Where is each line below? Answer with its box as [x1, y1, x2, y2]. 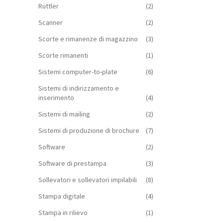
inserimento [38, 93, 74, 102]
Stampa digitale [38, 191, 85, 201]
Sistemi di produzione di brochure [38, 125, 139, 135]
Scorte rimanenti [38, 50, 88, 60]
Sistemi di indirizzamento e [38, 83, 119, 93]
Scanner [38, 17, 63, 27]
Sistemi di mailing [38, 109, 90, 118]
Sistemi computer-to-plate [38, 67, 117, 76]
